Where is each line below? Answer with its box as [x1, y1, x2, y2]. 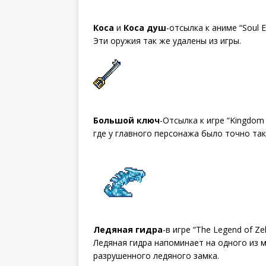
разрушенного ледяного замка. [93, 249, 219, 261]
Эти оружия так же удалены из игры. [93, 34, 241, 46]
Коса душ [123, 21, 166, 33]
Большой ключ [93, 114, 160, 126]
